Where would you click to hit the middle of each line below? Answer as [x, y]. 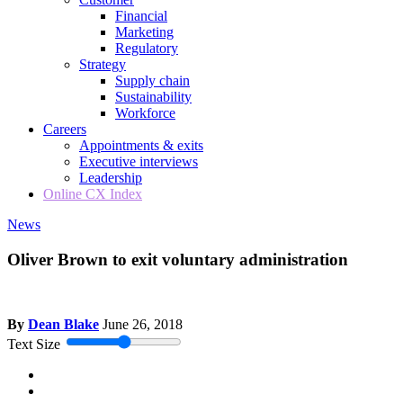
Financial [141, 16]
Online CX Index [93, 194]
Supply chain [152, 81]
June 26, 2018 [143, 325]
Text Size [34, 345]
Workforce [145, 113]
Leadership [111, 178]
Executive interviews [139, 161]
